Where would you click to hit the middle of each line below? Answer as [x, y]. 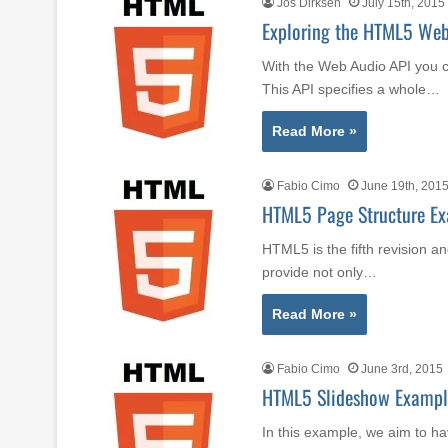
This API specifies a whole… [351, 88]
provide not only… [319, 271]
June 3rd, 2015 [402, 368]
